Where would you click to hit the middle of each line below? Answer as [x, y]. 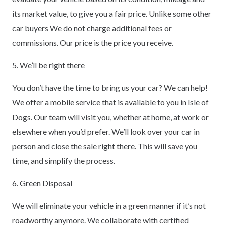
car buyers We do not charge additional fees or [92, 28]
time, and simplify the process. [64, 160]
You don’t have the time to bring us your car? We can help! [110, 87]
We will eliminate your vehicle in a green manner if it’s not [109, 205]
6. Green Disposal [42, 183]
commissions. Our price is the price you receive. [93, 42]
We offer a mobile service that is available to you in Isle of [110, 102]
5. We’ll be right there [48, 65]
